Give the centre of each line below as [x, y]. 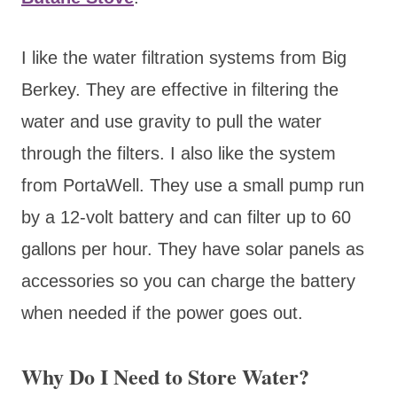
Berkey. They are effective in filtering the [180, 89]
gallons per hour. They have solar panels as [193, 249]
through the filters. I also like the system [179, 153]
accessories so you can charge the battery [188, 280]
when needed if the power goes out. [162, 312]
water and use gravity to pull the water [171, 121]
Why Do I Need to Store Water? [165, 376]
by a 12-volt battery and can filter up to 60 [186, 217]
